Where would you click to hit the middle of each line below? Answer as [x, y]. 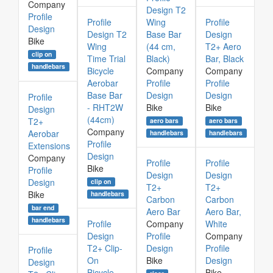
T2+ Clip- [105, 248]
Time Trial [106, 58]
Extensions [49, 146]
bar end [43, 207]
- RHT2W [105, 107]
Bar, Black [225, 58]
